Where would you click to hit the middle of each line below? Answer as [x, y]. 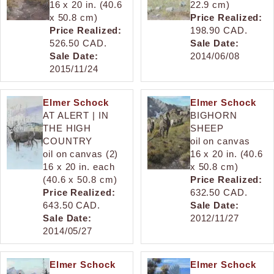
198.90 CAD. [219, 30]
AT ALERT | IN [76, 115]
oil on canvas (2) [81, 154]
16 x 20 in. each [79, 166]
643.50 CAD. [72, 205]
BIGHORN [214, 115]
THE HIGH [67, 128]
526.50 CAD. [78, 43]
